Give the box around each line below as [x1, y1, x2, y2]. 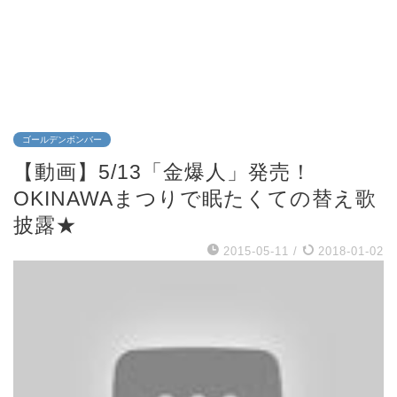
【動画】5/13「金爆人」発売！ [13, 160, 312, 183]
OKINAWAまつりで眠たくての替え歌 [13, 187, 377, 210]
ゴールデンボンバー [22, 135, 102, 144]
